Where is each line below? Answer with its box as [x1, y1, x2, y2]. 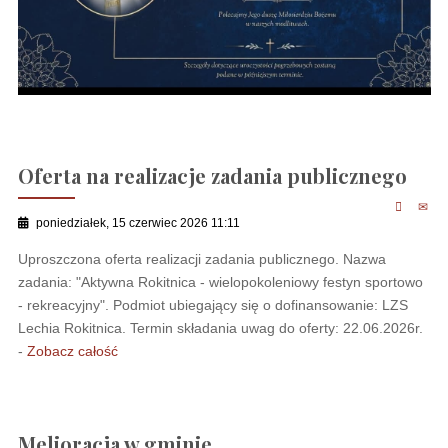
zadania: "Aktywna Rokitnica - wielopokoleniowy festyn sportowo [17, 273, 423, 290]
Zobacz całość [26, 342, 118, 359]
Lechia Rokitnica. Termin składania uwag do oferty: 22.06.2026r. [17, 319, 423, 336]
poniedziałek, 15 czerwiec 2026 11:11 [35, 216, 240, 231]
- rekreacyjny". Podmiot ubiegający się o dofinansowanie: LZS [17, 296, 408, 313]
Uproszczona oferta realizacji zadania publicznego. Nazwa [17, 250, 386, 267]
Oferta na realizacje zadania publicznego [17, 161, 407, 189]
